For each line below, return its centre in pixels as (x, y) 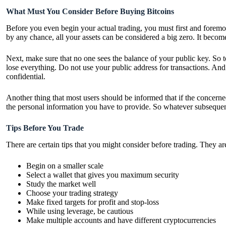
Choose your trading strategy (72, 193)
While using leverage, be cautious (80, 211)
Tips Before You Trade (45, 128)
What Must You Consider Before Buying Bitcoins (90, 11)
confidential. (26, 76)
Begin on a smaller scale (65, 165)
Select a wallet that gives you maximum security (103, 175)
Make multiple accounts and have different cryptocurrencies (121, 220)
